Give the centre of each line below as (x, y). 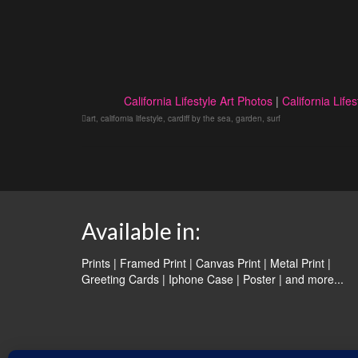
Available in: (141, 231)
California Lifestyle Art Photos (198, 101)
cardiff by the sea (199, 118)
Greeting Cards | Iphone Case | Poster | (183, 279)
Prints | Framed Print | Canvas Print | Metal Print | (206, 263)
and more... (314, 279)
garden (249, 118)
